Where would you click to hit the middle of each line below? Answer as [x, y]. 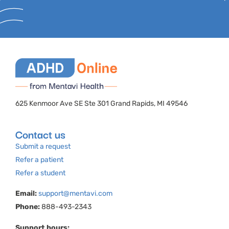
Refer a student [40, 173]
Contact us [40, 134]
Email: [26, 194]
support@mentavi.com [75, 194]
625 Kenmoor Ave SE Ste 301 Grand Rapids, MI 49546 [101, 103]
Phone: [28, 207]
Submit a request [43, 147]
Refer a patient [39, 160]
